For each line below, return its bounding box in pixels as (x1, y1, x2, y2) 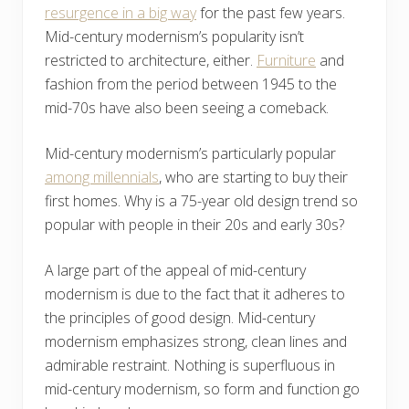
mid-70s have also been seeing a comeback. (45, 97, 329, 118)
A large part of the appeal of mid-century (45, 259, 306, 280)
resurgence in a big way (45, 2, 196, 23)
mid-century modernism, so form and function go (45, 378, 360, 399)
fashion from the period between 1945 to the (45, 73, 337, 94)
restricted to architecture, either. (45, 49, 257, 70)
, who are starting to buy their (159, 166, 348, 187)
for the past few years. (196, 2, 345, 23)
